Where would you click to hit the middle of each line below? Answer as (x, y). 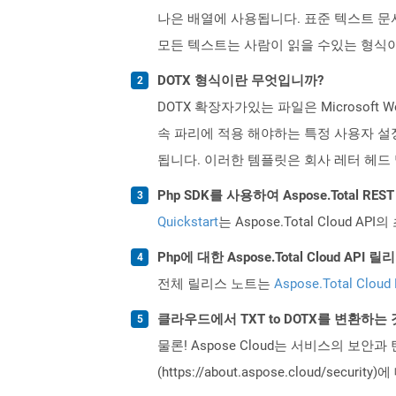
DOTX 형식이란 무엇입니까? (240, 80)
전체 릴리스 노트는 (216, 283)
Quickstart (188, 221)
